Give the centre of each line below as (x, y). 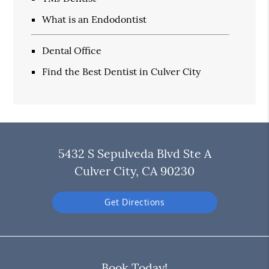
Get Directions (134, 202)
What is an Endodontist (95, 19)
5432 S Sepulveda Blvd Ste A (134, 154)
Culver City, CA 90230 (134, 171)
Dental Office (72, 50)
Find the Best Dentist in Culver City (122, 71)
